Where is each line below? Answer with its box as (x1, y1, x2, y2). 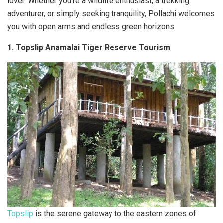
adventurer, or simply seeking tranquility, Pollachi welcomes (7, 9, 215, 18)
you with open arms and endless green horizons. (7, 22, 176, 31)
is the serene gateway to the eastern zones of (33, 208, 196, 218)
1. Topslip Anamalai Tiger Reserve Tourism (7, 43, 170, 52)
